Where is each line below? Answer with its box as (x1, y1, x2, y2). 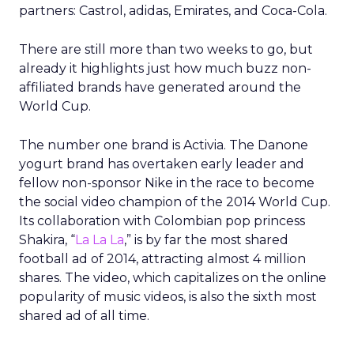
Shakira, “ (19, 232, 75, 247)
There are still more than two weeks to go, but (19, 42, 313, 57)
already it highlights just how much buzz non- (19, 61, 311, 76)
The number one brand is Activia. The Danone (19, 137, 308, 153)
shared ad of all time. (19, 308, 149, 323)
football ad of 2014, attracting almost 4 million (19, 251, 306, 266)
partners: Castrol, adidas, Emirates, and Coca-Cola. (19, 3, 327, 18)
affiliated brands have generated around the (19, 80, 301, 95)
